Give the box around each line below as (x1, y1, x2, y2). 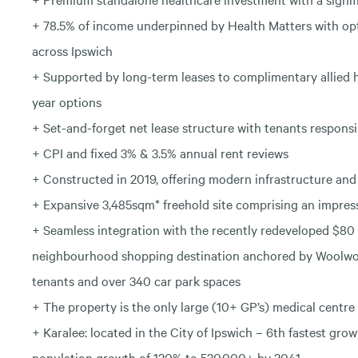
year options (32, 92, 101, 110)
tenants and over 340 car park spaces (32, 271, 241, 289)
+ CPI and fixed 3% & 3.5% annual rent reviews (32, 143, 288, 161)
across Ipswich (32, 41, 113, 59)
